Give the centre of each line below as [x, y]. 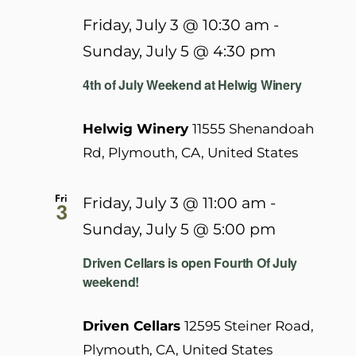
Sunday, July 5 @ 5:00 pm [179, 229]
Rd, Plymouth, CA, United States [190, 152]
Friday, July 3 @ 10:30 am [176, 25]
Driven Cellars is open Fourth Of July [190, 262]
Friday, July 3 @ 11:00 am [174, 203]
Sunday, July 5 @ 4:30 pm [179, 52]
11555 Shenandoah [253, 128]
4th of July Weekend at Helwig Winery [192, 84]
